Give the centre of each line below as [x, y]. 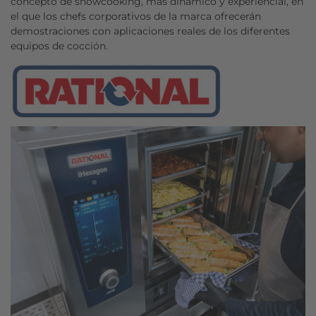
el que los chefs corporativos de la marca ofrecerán [136, 16]
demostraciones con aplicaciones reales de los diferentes [150, 31]
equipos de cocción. [61, 46]
